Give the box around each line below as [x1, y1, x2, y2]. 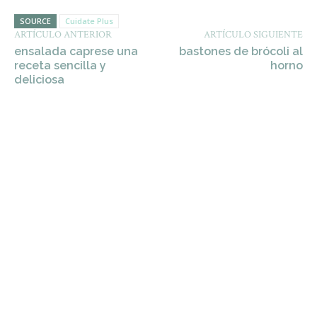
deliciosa [14, 73, 64, 86]
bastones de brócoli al [178, 45, 303, 58]
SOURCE [20, 16, 51, 26]
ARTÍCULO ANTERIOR [14, 28, 112, 41]
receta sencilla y [14, 59, 106, 72]
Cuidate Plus [65, 16, 113, 26]
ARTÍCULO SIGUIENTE [203, 28, 303, 41]
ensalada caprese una [14, 45, 138, 58]
